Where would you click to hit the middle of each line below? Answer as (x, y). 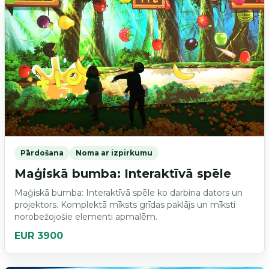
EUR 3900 (38, 235)
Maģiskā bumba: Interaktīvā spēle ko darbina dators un (128, 192)
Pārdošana (42, 153)
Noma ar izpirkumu (114, 153)
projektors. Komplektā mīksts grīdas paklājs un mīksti (125, 204)
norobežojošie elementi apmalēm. (86, 216)
